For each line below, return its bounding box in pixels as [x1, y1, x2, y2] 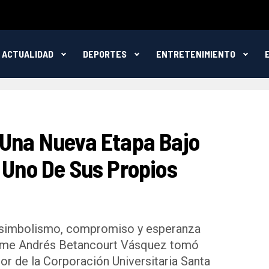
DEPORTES [82, 48, 127, 59]
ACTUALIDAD [1, 48, 53, 59]
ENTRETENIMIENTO [156, 48, 235, 59]
